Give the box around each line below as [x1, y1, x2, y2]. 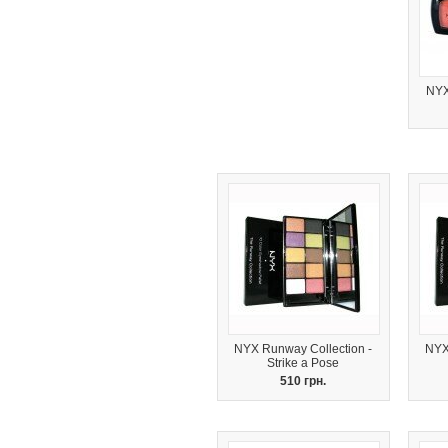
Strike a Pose [267, 356, 340, 370]
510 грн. [280, 374, 327, 388]
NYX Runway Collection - [234, 342, 373, 356]
